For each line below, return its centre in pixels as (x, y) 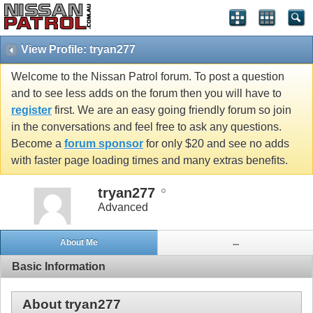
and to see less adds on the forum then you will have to (146, 94)
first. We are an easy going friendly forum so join (172, 110)
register (31, 110)
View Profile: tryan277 (78, 49)
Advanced (123, 207)
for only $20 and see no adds (216, 144)
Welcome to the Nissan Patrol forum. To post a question (148, 77)
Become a (38, 144)
